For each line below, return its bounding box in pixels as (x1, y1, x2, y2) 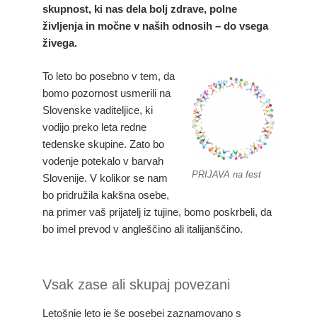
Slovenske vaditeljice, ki (42, 103, 153, 116)
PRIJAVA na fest (192, 169, 261, 180)
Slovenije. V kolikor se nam (42, 171, 168, 184)
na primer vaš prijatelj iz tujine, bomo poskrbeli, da (42, 205, 272, 218)
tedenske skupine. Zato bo (42, 137, 164, 150)
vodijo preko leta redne (42, 120, 146, 133)
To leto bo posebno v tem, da (42, 69, 175, 82)
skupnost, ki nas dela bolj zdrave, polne (42, 3, 237, 16)
